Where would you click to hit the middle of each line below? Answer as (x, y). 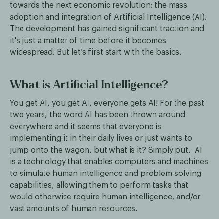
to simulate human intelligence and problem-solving (106, 174)
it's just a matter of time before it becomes (88, 41)
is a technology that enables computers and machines (109, 162)
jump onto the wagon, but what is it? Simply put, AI (106, 150)
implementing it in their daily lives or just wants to (101, 139)
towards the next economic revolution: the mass (99, 6)
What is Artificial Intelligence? (89, 85)
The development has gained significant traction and (107, 29)
